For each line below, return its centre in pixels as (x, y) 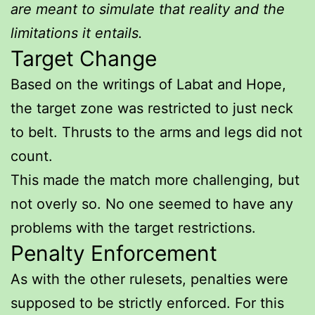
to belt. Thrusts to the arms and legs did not (156, 132)
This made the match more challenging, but (155, 180)
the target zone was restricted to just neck (152, 108)
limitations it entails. (77, 33)
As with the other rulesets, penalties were (149, 279)
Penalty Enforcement (114, 253)
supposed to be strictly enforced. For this (147, 303)
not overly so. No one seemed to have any (152, 204)
